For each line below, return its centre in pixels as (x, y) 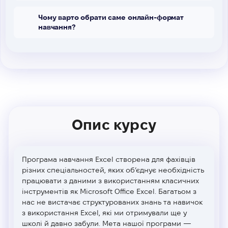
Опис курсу (114, 124)
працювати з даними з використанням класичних (110, 180)
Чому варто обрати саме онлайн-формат (111, 17)
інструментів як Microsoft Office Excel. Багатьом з (109, 191)
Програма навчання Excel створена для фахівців (109, 159)
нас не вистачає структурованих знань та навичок (112, 202)
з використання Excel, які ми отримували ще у (104, 212)
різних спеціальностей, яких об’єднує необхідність (113, 170)
